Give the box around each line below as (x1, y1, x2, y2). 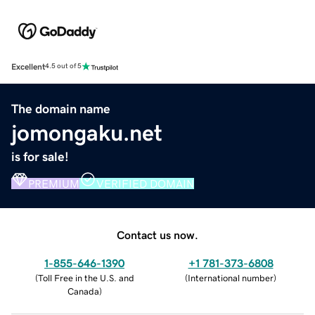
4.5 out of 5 (45, 63, 82, 70)
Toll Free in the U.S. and (37, 273, 134, 283)
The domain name (11, 102, 110, 115)
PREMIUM (28, 177, 79, 189)
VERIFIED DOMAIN (96, 177, 194, 189)
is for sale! (11, 150, 69, 163)
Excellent (11, 62, 45, 71)
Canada (67, 286, 99, 296)
